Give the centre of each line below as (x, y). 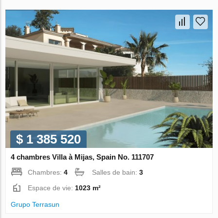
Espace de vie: (52, 188)
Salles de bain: (116, 172)
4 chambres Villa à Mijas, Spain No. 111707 (82, 157)
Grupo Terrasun (35, 204)
